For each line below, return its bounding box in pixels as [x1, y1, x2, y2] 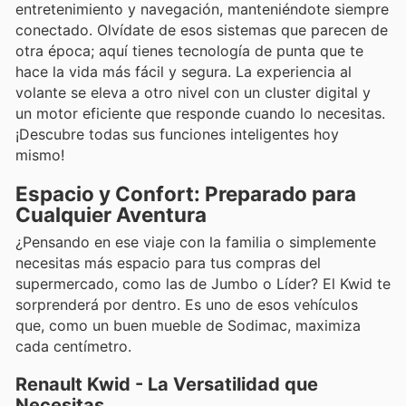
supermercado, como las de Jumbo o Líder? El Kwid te [15, 275, 391, 294]
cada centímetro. [15, 337, 131, 356]
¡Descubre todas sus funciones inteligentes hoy [15, 124, 339, 143]
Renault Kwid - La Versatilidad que [15, 373, 318, 396]
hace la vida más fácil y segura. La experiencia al [15, 62, 352, 81]
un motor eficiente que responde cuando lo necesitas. [15, 103, 385, 122]
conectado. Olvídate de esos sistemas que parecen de [15, 20, 388, 39]
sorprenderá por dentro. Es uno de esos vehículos [15, 295, 358, 314]
